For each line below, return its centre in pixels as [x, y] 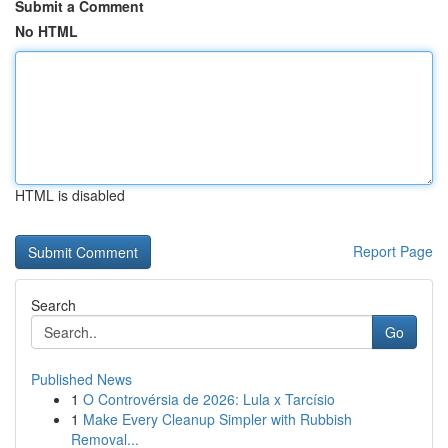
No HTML [46, 31]
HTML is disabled [70, 195]
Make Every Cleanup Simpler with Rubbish [217, 419]
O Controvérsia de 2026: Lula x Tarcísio [209, 399]
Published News [81, 379]
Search [53, 305]
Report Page [393, 251]
